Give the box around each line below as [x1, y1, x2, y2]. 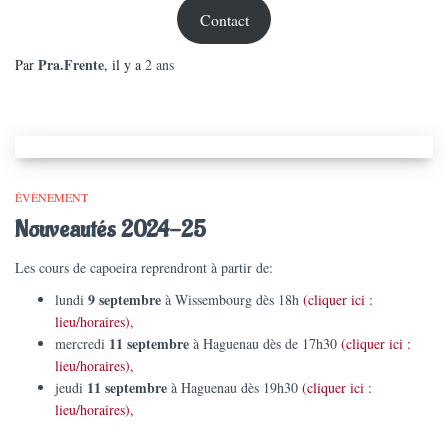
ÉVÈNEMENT [15, 189, 88, 206]
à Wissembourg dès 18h [165, 290, 303, 310]
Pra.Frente [38, 54, 104, 76]
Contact [199, 8, 249, 30]
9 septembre [88, 289, 165, 311]
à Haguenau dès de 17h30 [189, 334, 341, 354]
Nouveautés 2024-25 [15, 214, 206, 246]
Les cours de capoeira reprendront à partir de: [15, 258, 273, 278]
